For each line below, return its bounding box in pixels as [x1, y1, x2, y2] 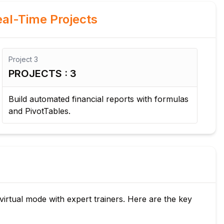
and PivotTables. [8, 106, 70, 116]
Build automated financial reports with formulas [8, 94, 188, 104]
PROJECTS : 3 [8, 67, 76, 79]
